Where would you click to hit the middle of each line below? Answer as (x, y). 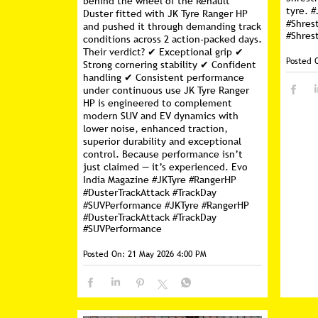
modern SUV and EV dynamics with (160, 116)
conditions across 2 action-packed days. (172, 39)
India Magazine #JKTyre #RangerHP (159, 180)
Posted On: (104, 254)
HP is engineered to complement (157, 103)
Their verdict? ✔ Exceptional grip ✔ (163, 52)
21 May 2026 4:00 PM (167, 254)
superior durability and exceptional (162, 141)
